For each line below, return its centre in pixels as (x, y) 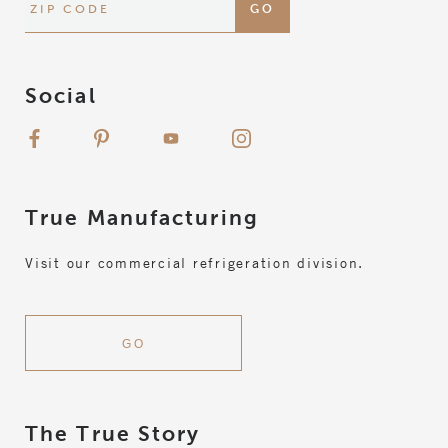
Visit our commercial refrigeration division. (194, 262)
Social (61, 95)
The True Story (113, 433)
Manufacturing (172, 217)
